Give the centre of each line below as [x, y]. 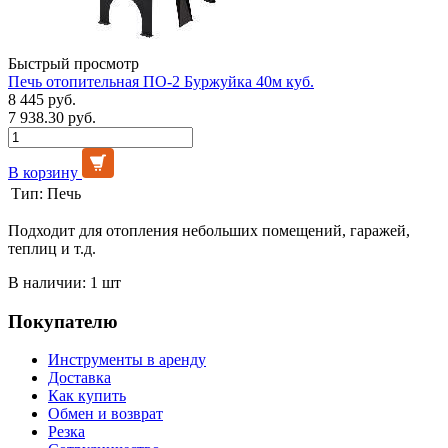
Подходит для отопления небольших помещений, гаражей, [209, 230]
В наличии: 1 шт [64, 282]
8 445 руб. [42, 99]
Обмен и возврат [105, 414]
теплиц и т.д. [52, 248]
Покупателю [63, 321]
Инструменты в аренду [127, 360]
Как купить [87, 396]
